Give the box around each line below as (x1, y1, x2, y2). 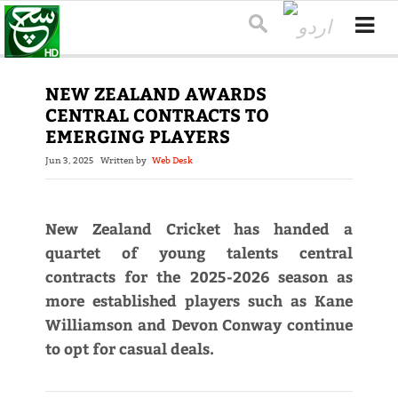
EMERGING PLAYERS (44, 123, 230, 148)
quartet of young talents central (44, 242, 354, 264)
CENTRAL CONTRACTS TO (44, 102, 269, 127)
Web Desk (151, 155, 193, 167)
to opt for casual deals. (44, 338, 214, 360)
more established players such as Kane (44, 290, 354, 312)
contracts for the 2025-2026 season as (44, 266, 354, 288)
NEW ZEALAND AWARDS (44, 81, 267, 106)
